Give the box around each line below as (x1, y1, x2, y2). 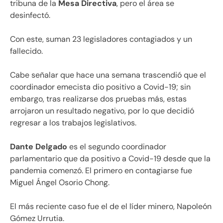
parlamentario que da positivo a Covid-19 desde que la (10, 153, 211, 164)
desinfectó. (10, 9, 50, 20)
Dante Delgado (10, 141, 67, 152)
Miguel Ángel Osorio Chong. (10, 177, 110, 188)
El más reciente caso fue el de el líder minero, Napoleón (10, 201, 212, 212)
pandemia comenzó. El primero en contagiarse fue (10, 165, 192, 176)
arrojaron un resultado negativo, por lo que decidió (10, 105, 194, 116)
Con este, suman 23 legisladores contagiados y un (10, 33, 192, 44)
